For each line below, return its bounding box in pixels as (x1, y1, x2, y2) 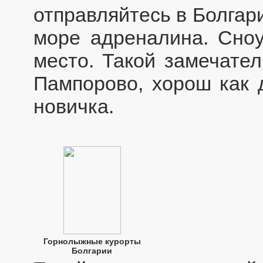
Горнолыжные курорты (43, 236, 141, 246)
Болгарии (72, 245, 113, 255)
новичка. (33, 95, 114, 117)
